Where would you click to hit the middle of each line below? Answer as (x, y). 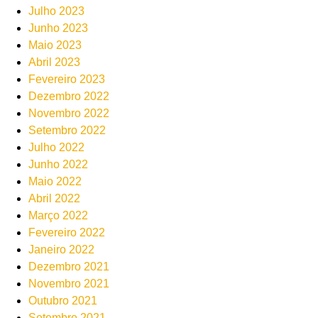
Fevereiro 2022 (67, 232)
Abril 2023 (54, 62)
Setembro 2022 (67, 130)
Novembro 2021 (69, 283)
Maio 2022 (55, 181)
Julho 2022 (56, 147)
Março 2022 (58, 215)
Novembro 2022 (69, 113)
